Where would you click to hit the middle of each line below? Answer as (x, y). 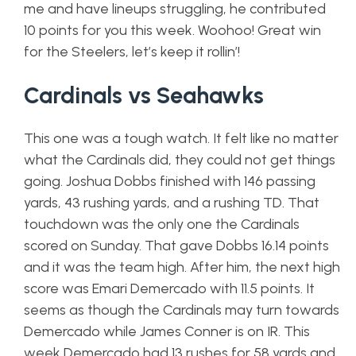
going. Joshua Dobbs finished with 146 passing (170, 181)
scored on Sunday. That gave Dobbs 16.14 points (176, 246)
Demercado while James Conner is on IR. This (167, 331)
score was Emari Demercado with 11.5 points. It (169, 288)
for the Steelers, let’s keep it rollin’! (132, 52)
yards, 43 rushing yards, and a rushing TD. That (172, 203)
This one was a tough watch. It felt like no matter (181, 138)
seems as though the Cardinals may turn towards (182, 310)
